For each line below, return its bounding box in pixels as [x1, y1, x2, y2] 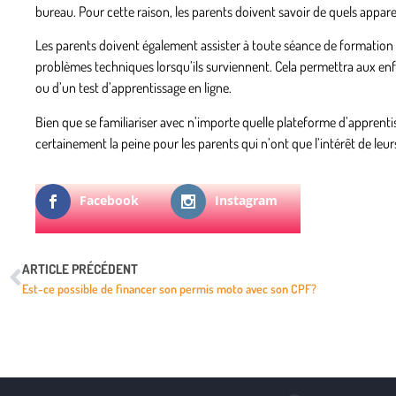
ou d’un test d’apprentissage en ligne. [35, 79, 232, 97]
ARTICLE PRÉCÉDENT [22, 260, 138, 278]
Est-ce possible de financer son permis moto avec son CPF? [22, 280, 316, 296]
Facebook [80, 191, 139, 209]
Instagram [215, 191, 278, 209]
